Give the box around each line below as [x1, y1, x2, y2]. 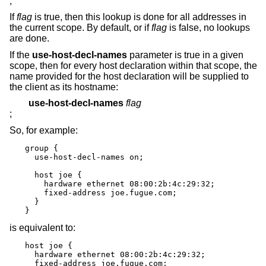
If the [9, 49, 32, 60]
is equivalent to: [9, 223, 75, 233]
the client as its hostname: [9, 81, 118, 92]
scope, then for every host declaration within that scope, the [9, 60, 257, 71]
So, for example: [9, 125, 78, 136]
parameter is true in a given [127, 49, 243, 60]
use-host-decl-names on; [25, 153, 144, 162]
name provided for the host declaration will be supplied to [9, 71, 249, 81]
